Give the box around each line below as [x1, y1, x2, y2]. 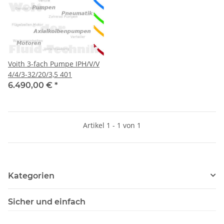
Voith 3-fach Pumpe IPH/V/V [8, 58, 99, 68]
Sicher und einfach [8, 196, 85, 206]
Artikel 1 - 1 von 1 [83, 120, 141, 130]
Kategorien [8, 170, 54, 180]
